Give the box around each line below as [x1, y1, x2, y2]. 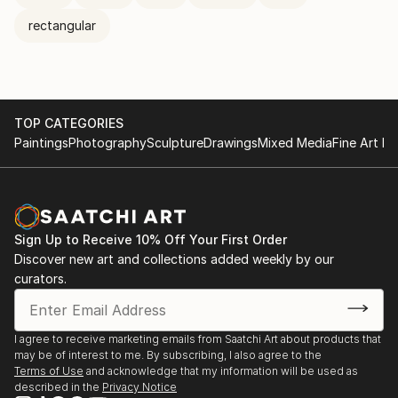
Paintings [14, 134, 68, 150]
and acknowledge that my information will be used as [86, 363, 358, 378]
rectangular [28, 17, 96, 33]
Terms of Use [14, 363, 84, 378]
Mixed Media [258, 134, 332, 150]
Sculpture [147, 134, 203, 150]
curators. [14, 270, 67, 286]
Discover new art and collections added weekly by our [14, 251, 334, 267]
